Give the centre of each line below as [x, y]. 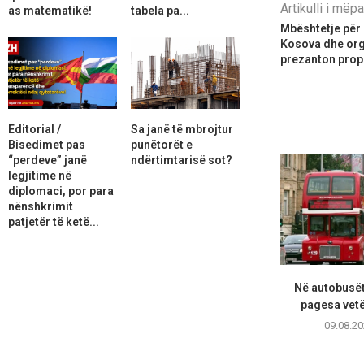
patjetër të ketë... [54, 221]
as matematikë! [50, 10]
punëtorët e [161, 144]
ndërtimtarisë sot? [181, 160]
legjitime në [40, 175]
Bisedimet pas [47, 144]
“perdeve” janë [48, 160]
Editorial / [35, 129]
